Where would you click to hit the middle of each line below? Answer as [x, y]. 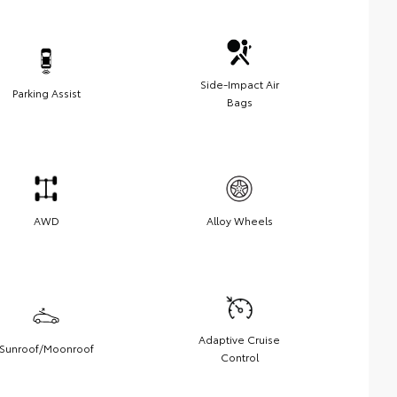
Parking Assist [46, 92]
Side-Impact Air [239, 83]
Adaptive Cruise [239, 339]
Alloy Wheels [239, 220]
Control [239, 356]
